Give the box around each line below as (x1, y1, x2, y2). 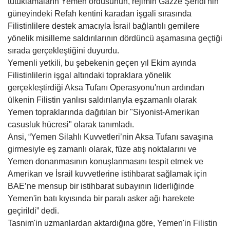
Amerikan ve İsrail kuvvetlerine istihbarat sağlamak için (8, 169, 207, 178)
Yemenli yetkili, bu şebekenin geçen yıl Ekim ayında (8, 58, 196, 67)
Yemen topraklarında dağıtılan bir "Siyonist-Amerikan (8, 107, 200, 117)
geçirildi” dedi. (8, 206, 59, 215)
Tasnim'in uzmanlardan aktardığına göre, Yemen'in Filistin (8, 218, 217, 227)
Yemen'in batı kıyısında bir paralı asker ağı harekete (8, 194, 195, 203)
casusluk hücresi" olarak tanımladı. (8, 120, 134, 129)
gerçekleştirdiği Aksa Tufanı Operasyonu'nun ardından (8, 83, 204, 92)
